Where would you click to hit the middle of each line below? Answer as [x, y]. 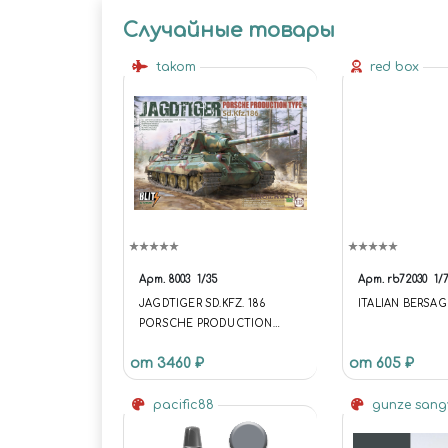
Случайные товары [229, 30]
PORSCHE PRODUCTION [206, 323]
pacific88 [181, 404]
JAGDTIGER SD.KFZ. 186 [202, 303]
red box [392, 66]
